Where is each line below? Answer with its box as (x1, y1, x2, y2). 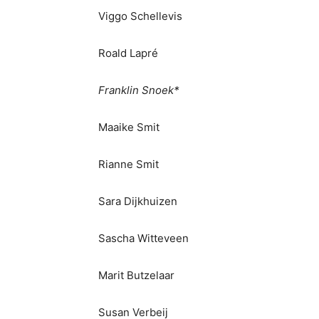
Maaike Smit (98, 120, 159, 134)
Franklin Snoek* (98, 83, 179, 97)
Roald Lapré (98, 46, 158, 60)
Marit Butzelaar (98, 268, 174, 282)
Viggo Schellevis (98, 9, 182, 23)
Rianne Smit (98, 157, 159, 171)
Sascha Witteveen (98, 231, 189, 245)
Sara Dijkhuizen (98, 194, 177, 208)
